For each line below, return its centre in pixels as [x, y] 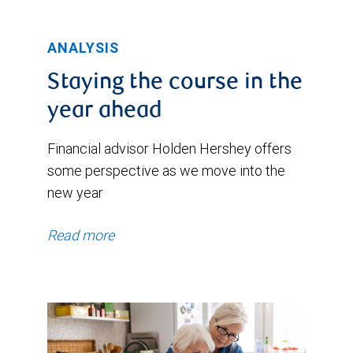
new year [75, 193]
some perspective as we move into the [166, 171]
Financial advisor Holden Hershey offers [169, 149]
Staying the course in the [175, 84]
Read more [81, 236]
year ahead [105, 112]
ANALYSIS [83, 48]
